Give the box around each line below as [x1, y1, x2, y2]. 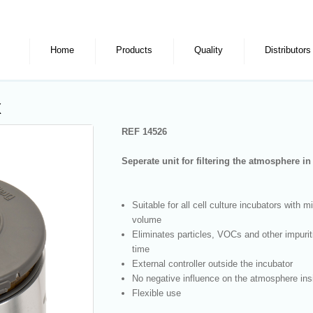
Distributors [265, 45, 311, 55]
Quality [194, 45, 223, 55]
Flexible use [132, 288, 181, 298]
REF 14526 [122, 126, 167, 137]
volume [132, 214, 161, 225]
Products [116, 45, 152, 55]
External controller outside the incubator [132, 259, 293, 269]
